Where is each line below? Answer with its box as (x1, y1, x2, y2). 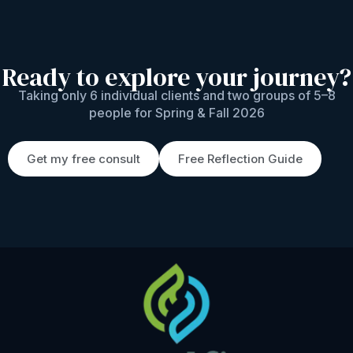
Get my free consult (27, 150, 140, 166)
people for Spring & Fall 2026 (88, 105, 265, 121)
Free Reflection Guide (178, 150, 303, 166)
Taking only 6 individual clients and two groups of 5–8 (17, 87, 336, 104)
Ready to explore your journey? (2, 60, 351, 95)
